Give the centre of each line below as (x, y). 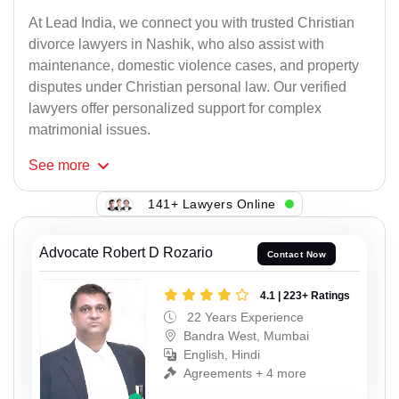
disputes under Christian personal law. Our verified (187, 87)
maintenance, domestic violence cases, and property (194, 66)
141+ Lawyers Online (212, 204)
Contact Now (297, 254)
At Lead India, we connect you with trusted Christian (191, 23)
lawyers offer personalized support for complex (175, 109)
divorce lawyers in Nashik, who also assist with (176, 45)
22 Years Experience (244, 317)
